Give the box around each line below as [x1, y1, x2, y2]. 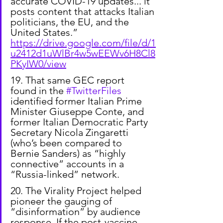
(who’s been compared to [10, 136, 124, 149]
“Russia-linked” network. [10, 168, 119, 180]
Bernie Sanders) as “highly [10, 147, 128, 159]
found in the [10, 84, 66, 97]
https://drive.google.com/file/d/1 [10, 36, 156, 49]
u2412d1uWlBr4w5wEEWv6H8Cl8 [10, 47, 155, 59]
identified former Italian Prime [10, 95, 144, 107]
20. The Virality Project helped [10, 184, 144, 197]
